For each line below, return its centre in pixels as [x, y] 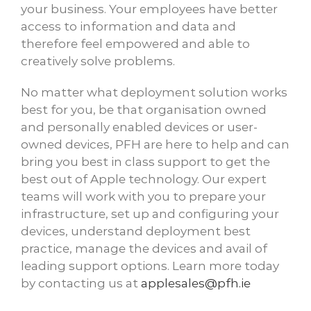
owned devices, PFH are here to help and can [155, 144]
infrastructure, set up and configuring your [150, 214]
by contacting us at [81, 283]
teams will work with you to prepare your [143, 196]
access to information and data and [128, 26]
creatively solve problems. [98, 61]
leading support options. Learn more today [150, 266]
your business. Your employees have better [149, 9]
